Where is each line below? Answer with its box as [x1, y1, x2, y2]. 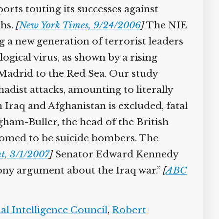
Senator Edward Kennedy [49, 149, 175, 160]
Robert [108, 204, 143, 216]
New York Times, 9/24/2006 [15, 20, 137, 31]
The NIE [140, 20, 184, 31]
